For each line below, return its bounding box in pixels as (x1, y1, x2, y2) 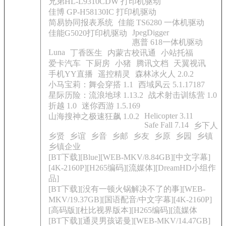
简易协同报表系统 (48, 18, 113, 27)
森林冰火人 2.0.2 (135, 70, 194, 78)
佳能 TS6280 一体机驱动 (118, 18, 204, 27)
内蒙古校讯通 (107, 48, 156, 57)
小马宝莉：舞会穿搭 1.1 (48, 80, 133, 89)
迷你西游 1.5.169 (82, 101, 140, 110)
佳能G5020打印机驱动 (48, 29, 127, 37)
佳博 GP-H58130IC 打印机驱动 (48, 8, 156, 16)
